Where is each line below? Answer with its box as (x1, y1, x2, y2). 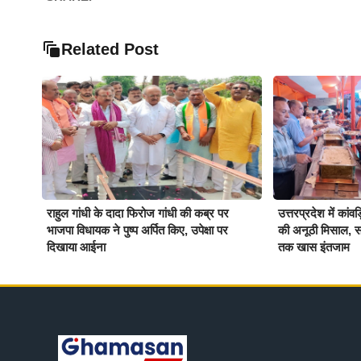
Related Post (61, 40, 159, 59)
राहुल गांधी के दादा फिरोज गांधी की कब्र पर (47, 205, 229, 220)
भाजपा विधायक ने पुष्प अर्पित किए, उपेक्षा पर (47, 222, 228, 237)
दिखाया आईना (47, 239, 106, 254)
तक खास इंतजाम (278, 239, 351, 254)
